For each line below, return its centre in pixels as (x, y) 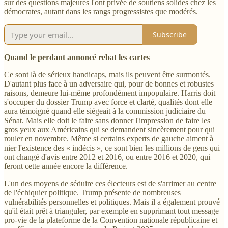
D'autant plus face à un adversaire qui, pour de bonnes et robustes (109, 83)
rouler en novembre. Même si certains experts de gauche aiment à (109, 138)
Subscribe (170, 35)
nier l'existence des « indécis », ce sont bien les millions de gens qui (112, 148)
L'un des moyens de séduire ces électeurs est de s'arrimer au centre (110, 183)
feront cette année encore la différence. (66, 166)
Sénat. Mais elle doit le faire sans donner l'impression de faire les (107, 120)
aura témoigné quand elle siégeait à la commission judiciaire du (105, 111)
